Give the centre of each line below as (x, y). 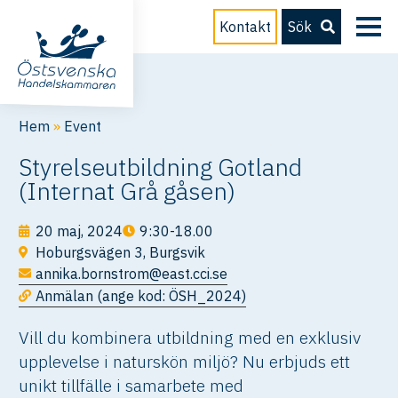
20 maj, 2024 (80, 231)
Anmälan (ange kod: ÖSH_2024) (141, 296)
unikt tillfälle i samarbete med (131, 385)
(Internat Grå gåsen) (127, 191)
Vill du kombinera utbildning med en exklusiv (190, 337)
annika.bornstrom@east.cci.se (132, 274)
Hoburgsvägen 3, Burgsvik (121, 252)
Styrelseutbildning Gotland (161, 167)
